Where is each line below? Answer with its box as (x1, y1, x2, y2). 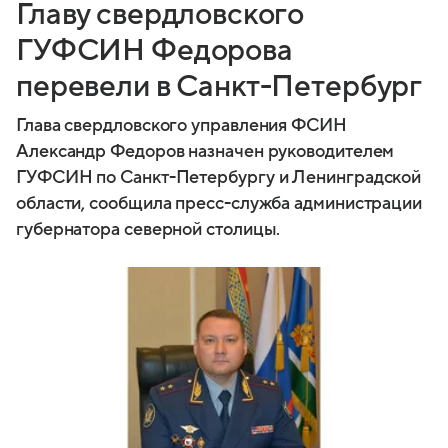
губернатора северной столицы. (16, 219, 281, 239)
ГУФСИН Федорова (16, 33, 293, 67)
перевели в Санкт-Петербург (16, 69, 423, 103)
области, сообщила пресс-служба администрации (16, 193, 423, 213)
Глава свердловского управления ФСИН (16, 115, 347, 135)
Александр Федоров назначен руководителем (16, 141, 395, 161)
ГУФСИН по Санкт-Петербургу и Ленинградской (16, 167, 422, 187)
